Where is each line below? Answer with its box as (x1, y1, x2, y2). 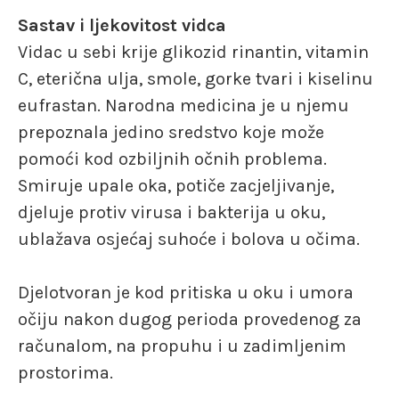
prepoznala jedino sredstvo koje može (18, 122, 324, 142)
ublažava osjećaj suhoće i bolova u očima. (18, 229, 360, 249)
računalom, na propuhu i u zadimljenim (18, 336, 346, 356)
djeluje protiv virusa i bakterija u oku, (18, 202, 325, 223)
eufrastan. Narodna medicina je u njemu (18, 95, 349, 116)
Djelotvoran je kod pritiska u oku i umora (18, 282, 354, 303)
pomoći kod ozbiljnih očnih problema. (18, 149, 327, 169)
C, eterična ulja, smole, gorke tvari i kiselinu (18, 69, 373, 89)
